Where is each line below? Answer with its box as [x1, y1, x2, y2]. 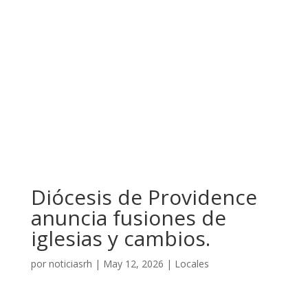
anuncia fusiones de [30, 203, 226, 232]
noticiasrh [48, 257, 92, 270]
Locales [174, 257, 209, 270]
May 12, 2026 [102, 257, 164, 270]
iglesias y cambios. [30, 224, 210, 252]
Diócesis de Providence [30, 183, 257, 211]
